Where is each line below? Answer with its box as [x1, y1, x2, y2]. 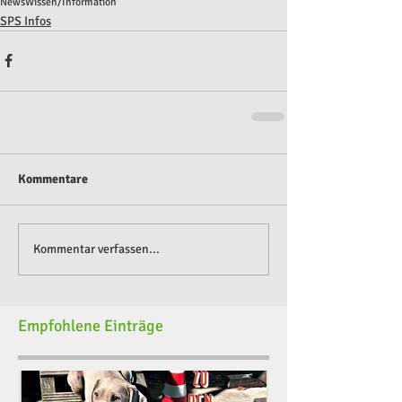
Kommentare [18, 170, 88, 187]
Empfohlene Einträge [18, 315, 163, 336]
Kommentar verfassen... [33, 241, 160, 258]
